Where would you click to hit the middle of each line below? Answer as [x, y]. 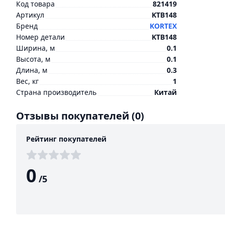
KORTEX [163, 26]
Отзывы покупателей [74, 116]
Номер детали [40, 37]
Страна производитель [56, 92]
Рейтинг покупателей [66, 139]
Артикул [30, 15]
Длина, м [32, 70]
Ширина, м [35, 48]
